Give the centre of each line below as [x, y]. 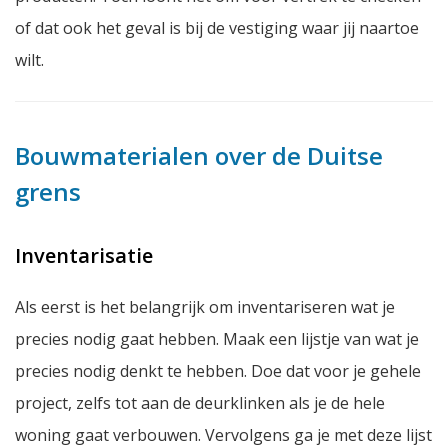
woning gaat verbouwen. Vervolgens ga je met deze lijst [223, 434]
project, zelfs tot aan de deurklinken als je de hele [200, 402]
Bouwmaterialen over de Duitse [199, 155]
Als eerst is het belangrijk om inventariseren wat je [205, 306]
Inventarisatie [84, 255]
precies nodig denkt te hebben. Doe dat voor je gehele [218, 370]
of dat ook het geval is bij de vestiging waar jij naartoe [217, 27]
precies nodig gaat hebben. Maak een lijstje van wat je [217, 338]
